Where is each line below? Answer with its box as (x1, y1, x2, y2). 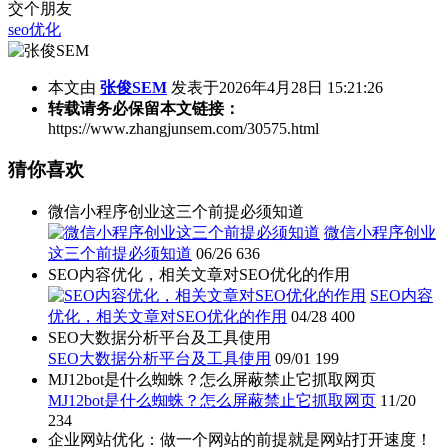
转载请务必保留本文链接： (48, 100, 240, 118)
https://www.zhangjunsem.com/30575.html (48, 120, 319, 138)
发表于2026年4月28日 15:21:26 (171, 79, 383, 97)
